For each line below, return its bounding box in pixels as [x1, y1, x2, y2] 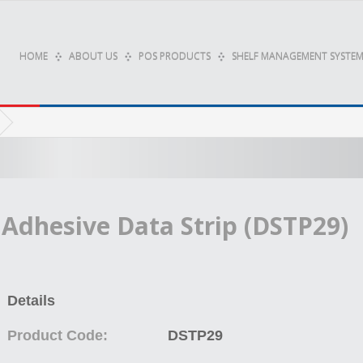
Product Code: [7, 327, 109, 344]
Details [7, 293, 56, 309]
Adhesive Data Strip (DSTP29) [2, 209, 349, 242]
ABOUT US [68, 49, 117, 63]
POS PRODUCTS [138, 49, 211, 63]
